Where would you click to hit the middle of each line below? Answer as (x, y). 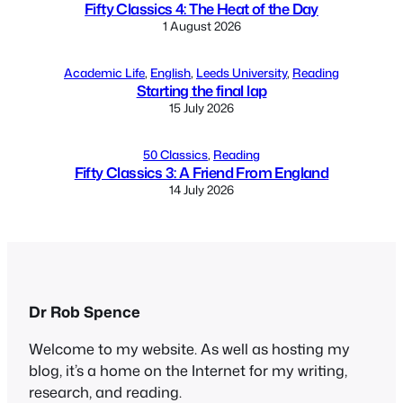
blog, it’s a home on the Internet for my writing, (188, 370)
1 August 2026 (201, 26)
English (170, 73)
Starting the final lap (201, 91)
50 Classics (175, 155)
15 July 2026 (201, 108)
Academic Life (104, 73)
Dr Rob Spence (85, 311)
